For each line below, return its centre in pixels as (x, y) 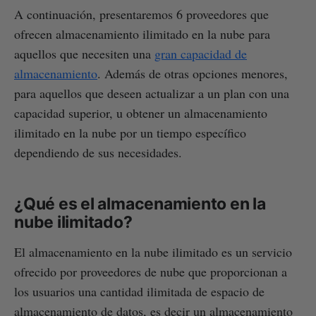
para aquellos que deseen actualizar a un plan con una (152, 93)
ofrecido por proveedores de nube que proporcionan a (151, 271)
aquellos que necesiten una (84, 53)
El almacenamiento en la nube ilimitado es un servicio (153, 251)
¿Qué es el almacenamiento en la (140, 203)
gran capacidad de (201, 53)
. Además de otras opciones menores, (193, 73)
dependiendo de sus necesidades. (98, 152)
